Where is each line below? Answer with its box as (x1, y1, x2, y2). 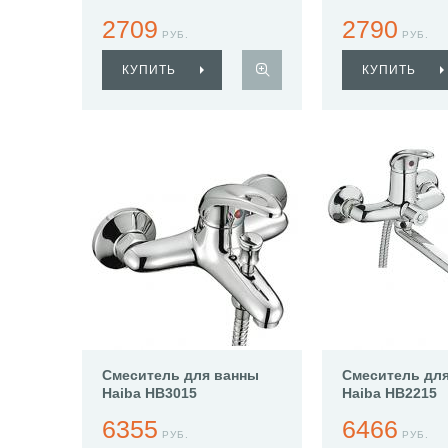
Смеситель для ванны (102, 367, 259, 383)
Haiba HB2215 (342, 385, 437, 401)
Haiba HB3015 (102, 385, 197, 401)
